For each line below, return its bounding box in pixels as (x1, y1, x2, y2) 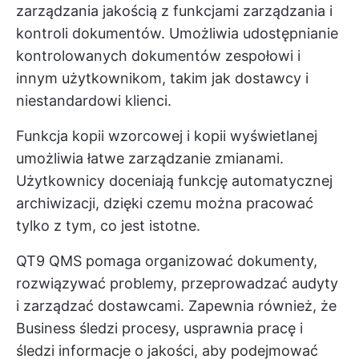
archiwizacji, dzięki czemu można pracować (16, 194, 313, 212)
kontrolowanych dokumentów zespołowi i (16, 46, 301, 64)
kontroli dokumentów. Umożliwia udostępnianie (16, 24, 338, 42)
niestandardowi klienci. (16, 91, 171, 109)
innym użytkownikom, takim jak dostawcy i (16, 69, 309, 87)
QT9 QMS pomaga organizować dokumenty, (16, 252, 317, 269)
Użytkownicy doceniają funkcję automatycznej (16, 171, 333, 189)
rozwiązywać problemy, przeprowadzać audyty (16, 274, 338, 292)
